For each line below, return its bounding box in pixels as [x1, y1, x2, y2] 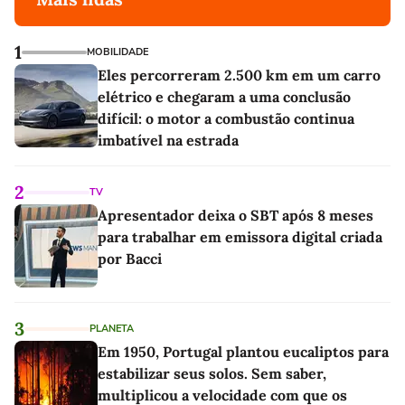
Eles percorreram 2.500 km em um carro [98, 66, 381, 85]
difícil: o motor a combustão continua [98, 109, 354, 128]
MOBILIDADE [87, 45, 148, 60]
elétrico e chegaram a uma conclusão [98, 88, 351, 107]
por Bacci [98, 250, 162, 268]
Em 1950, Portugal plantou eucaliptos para [98, 343, 389, 362]
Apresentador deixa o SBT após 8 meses [98, 206, 373, 225]
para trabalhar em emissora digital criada [98, 228, 382, 247]
